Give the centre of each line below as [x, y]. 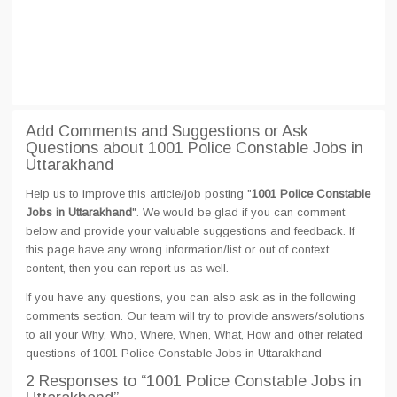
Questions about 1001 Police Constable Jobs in [195, 148]
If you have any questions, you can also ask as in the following [191, 297]
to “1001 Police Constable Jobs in [242, 381]
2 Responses [74, 381]
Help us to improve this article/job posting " [139, 194]
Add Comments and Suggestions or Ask [167, 131]
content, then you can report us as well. [127, 268]
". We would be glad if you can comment [238, 212]
